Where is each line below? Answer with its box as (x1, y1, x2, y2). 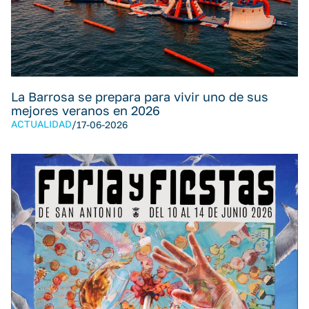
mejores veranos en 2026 (11, 102, 160, 118)
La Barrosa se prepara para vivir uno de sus (11, 88, 268, 104)
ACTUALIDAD (11, 118, 72, 130)
